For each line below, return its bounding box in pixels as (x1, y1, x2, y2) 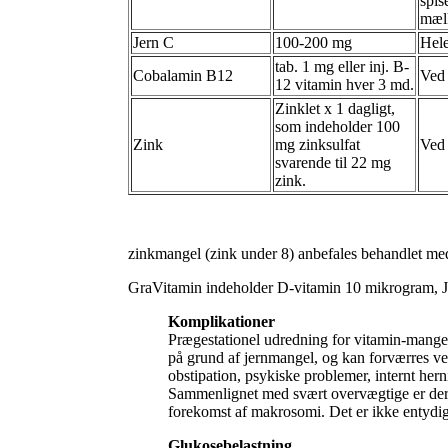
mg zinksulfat (275, 135, 360, 153)
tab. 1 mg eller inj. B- (275, 57, 409, 75)
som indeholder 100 (275, 117, 400, 135)
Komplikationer (168, 312, 275, 330)
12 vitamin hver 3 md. (275, 75, 414, 93)
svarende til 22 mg (275, 153, 391, 171)
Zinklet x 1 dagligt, (275, 99, 395, 117)
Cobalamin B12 (133, 66, 233, 84)
